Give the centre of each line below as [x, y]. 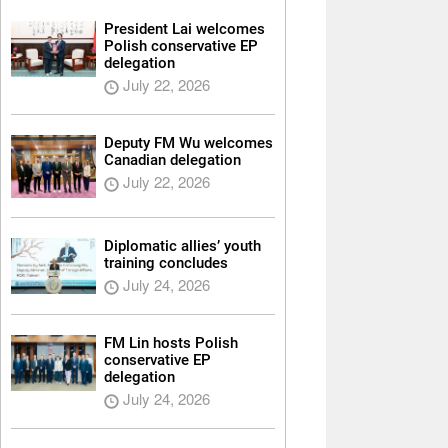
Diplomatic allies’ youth [182, 246]
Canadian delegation [172, 160]
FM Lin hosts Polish [170, 343]
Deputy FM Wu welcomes [188, 143]
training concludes [165, 263]
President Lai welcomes [184, 29]
